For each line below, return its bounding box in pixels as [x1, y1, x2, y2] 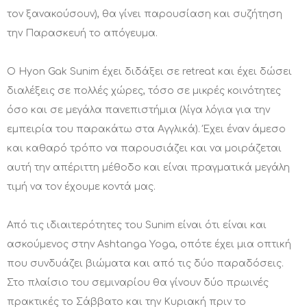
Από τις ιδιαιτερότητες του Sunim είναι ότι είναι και [7, 220, 267, 231]
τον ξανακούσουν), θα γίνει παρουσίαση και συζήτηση [7, 9, 282, 20]
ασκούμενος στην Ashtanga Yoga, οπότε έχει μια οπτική [7, 239, 291, 250]
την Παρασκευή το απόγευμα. [7, 28, 158, 39]
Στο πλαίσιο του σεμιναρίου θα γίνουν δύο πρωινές [7, 278, 269, 288]
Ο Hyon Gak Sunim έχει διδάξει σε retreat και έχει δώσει [7, 66, 292, 77]
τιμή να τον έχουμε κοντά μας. [7, 182, 156, 193]
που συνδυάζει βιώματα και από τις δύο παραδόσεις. [7, 258, 284, 269]
